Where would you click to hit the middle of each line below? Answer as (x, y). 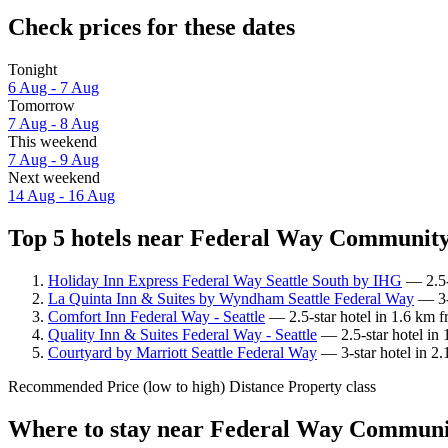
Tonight (32, 70)
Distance (256, 386)
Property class (332, 386)
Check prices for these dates (151, 27)
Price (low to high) (166, 386)
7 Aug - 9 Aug (53, 160)
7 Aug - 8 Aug (53, 124)
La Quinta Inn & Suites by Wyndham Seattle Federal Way (231, 298)
